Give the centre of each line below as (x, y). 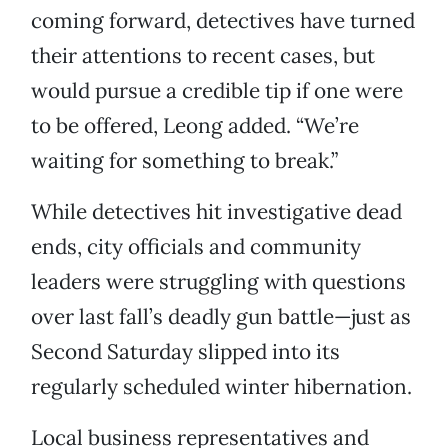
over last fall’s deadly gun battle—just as (221, 317)
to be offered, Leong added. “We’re (195, 126)
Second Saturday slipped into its (185, 352)
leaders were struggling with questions (218, 282)
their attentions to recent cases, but (203, 56)
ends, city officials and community (196, 247)
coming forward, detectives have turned (223, 21)
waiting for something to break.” (184, 161)
